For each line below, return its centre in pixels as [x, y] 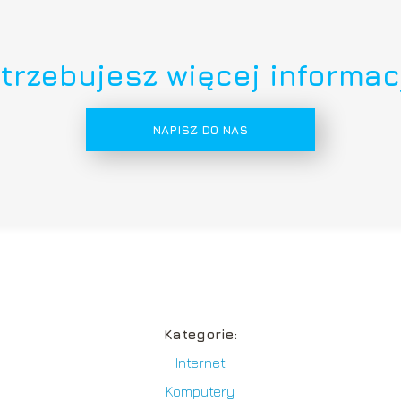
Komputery [200, 391]
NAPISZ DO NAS [200, 130]
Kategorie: [200, 333]
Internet [200, 362]
